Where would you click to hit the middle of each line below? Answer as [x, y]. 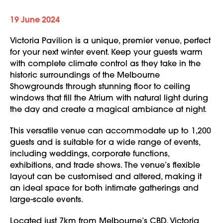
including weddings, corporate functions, [90, 154]
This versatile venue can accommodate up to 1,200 [111, 131]
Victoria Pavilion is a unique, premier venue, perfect [110, 41]
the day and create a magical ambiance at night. [108, 110]
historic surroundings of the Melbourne [85, 76]
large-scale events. [47, 200]
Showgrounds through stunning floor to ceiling [100, 87]
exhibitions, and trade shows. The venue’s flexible [105, 166]
